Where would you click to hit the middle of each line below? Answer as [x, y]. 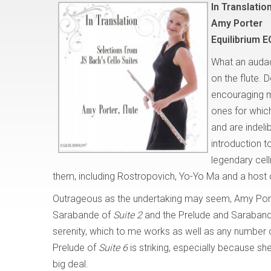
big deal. [70, 264]
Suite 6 [113, 248]
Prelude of [76, 248]
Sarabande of [83, 215]
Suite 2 [128, 215]
